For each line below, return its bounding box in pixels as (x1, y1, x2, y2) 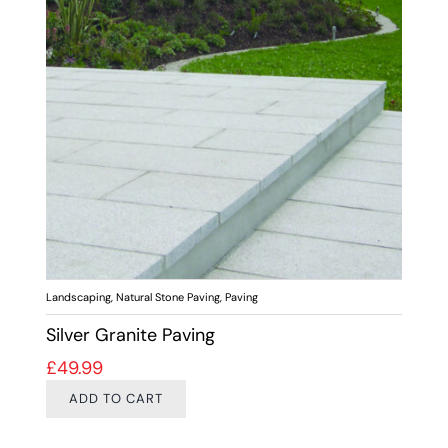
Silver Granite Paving (45, 323, 215, 348)
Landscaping (45, 290, 111, 305)
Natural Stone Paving (115, 290, 220, 305)
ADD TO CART (68, 390, 163, 408)
